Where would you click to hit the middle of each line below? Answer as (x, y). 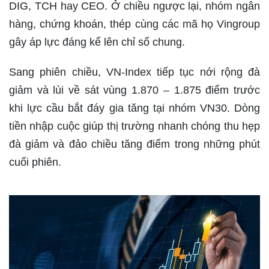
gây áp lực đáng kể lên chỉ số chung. (97, 42)
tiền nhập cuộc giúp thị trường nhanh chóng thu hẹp (134, 126)
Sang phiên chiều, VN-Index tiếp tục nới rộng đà (134, 72)
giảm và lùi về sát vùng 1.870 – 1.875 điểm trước (134, 90)
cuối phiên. (35, 162)
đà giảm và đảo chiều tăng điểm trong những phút (134, 144)
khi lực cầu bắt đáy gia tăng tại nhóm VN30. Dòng (134, 108)
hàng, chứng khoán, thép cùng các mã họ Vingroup (134, 24)
